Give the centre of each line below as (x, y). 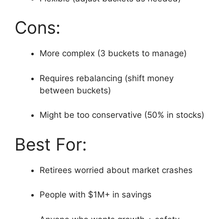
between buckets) (75, 90)
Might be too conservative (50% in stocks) (122, 115)
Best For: (51, 144)
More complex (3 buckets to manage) (113, 54)
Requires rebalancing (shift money (107, 78)
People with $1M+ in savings (96, 195)
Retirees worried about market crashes (116, 170)
